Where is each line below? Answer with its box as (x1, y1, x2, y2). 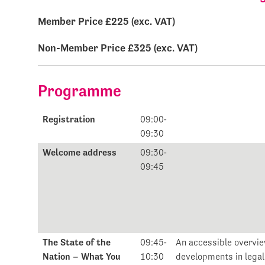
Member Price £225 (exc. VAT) (38, 15, 176, 28)
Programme (38, 82, 122, 101)
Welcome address (43, 147, 117, 159)
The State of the (43, 237, 111, 248)
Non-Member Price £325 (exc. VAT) (38, 41, 198, 54)
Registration (43, 114, 96, 125)
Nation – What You (43, 251, 121, 263)
